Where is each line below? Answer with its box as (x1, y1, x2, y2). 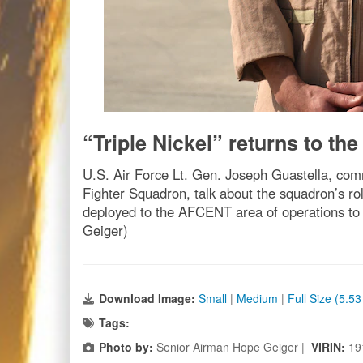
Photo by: (99, 339, 153, 355)
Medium (237, 290, 278, 306)
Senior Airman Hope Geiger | (153, 339, 311, 355)
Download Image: (99, 290, 199, 306)
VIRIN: (311, 339, 348, 355)
